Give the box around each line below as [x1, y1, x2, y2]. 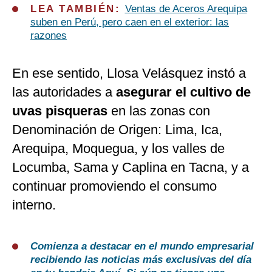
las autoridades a [12, 84, 116, 100]
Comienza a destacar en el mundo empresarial [30, 240, 254, 253]
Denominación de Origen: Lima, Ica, [12, 122, 222, 138]
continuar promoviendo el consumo [12, 178, 217, 194]
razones [30, 30, 67, 42]
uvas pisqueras [12, 103, 107, 119]
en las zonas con [107, 103, 210, 119]
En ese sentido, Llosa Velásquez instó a [12, 66, 246, 81]
